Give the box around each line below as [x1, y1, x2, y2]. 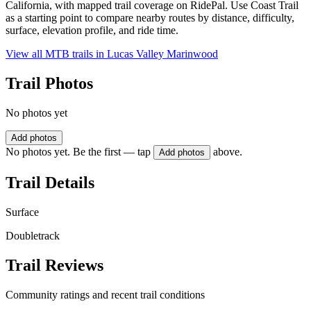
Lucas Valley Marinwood [107, 48, 218, 60]
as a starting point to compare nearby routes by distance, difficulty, [6, 12, 294, 24]
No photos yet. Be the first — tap [6, 146, 151, 158]
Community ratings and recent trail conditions [6, 288, 205, 301]
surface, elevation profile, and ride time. [6, 24, 178, 37]
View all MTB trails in [6, 48, 107, 60]
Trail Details [6, 173, 94, 192]
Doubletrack [6, 229, 60, 242]
